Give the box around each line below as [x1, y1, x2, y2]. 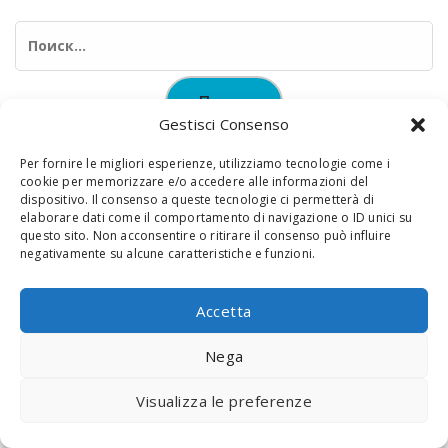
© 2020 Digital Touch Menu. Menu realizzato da [15, 216, 355, 237]
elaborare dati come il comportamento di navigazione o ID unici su [20, 209, 413, 226]
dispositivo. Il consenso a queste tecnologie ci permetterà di [20, 191, 375, 208]
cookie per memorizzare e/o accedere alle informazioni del [20, 173, 369, 190]
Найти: [223, 19, 277, 39]
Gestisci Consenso [158, 114, 290, 134]
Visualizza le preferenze [136, 390, 312, 411]
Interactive [355, 216, 433, 237]
